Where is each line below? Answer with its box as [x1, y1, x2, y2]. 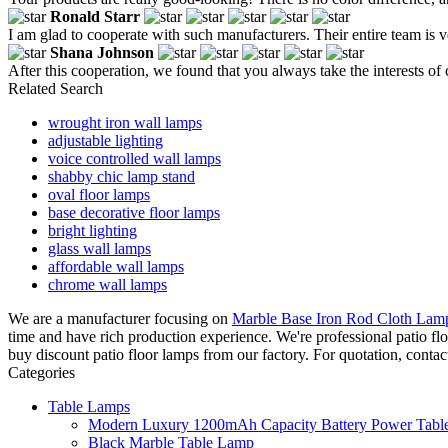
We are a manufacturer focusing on [8, 309, 232, 327]
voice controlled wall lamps [48, 149, 221, 167]
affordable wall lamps [48, 257, 184, 275]
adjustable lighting [48, 131, 163, 149]
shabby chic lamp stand [48, 167, 195, 185]
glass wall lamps [48, 239, 151, 257]
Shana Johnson [50, 43, 154, 61]
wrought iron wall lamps [48, 113, 202, 131]
